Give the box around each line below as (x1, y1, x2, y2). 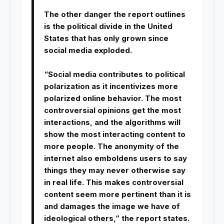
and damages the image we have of (43, 201, 180, 211)
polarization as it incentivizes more (43, 81, 178, 91)
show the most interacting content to (43, 129, 185, 139)
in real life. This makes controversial (43, 177, 183, 187)
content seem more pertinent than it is (43, 189, 191, 199)
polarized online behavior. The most (43, 93, 181, 103)
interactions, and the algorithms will (43, 117, 180, 127)
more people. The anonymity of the (43, 141, 189, 151)
